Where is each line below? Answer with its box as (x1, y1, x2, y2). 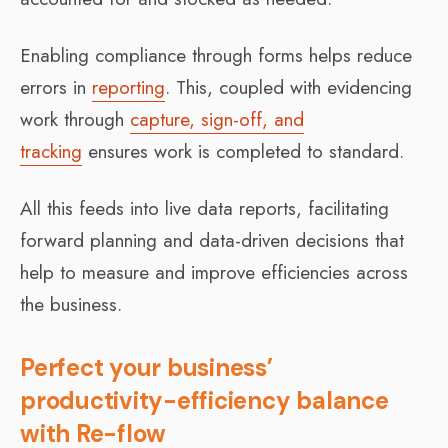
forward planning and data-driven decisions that (20, 226, 404, 254)
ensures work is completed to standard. (82, 137, 404, 165)
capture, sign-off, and (130, 105, 304, 133)
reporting (92, 73, 165, 101)
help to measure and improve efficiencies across (20, 258, 408, 286)
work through (20, 105, 130, 133)
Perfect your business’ (20, 351, 273, 383)
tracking (20, 137, 82, 165)
